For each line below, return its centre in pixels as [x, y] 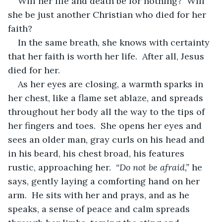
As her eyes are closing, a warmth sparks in [112, 84]
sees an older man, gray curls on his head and [108, 139]
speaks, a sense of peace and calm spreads [100, 209]
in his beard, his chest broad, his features [97, 153]
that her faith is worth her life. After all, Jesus [107, 56]
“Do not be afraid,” [153, 167]
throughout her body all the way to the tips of [108, 111]
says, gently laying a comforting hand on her [105, 181]
